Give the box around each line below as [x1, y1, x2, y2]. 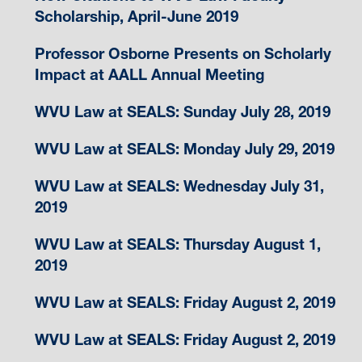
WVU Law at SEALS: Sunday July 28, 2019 [34, 103, 330, 122]
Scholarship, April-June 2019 [34, 7, 238, 27]
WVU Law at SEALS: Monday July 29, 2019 [34, 140, 335, 159]
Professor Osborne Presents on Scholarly [34, 44, 331, 64]
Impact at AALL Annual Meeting [34, 65, 264, 85]
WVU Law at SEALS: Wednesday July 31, [34, 177, 324, 196]
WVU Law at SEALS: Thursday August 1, [34, 235, 321, 255]
